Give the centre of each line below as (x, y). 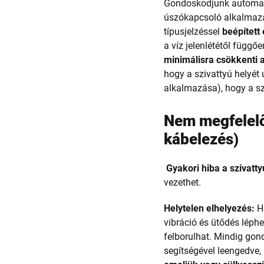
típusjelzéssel (193, 32)
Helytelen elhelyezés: (209, 208)
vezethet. (183, 182)
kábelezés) (202, 139)
